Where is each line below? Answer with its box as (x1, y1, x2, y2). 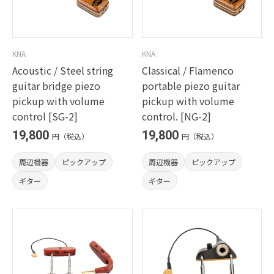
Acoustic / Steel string (12, 63, 113, 78)
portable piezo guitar (141, 78, 240, 93)
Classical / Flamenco (141, 63, 234, 78)
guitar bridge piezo (12, 78, 100, 93)
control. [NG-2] (141, 109, 211, 124)
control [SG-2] (12, 109, 78, 124)
